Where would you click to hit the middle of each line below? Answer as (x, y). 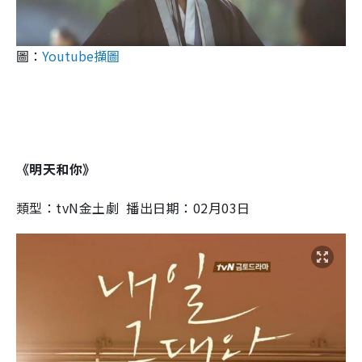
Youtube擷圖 (81, 55)
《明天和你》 (56, 168)
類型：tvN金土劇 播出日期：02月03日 (133, 207)
